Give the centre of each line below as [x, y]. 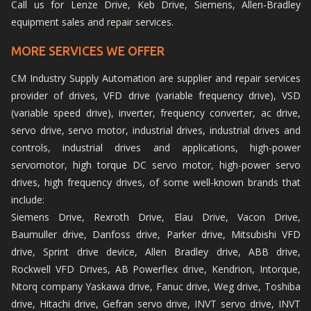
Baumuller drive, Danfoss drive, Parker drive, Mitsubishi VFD [156, 235]
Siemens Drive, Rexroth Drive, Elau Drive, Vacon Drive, [156, 217]
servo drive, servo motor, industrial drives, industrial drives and [156, 131]
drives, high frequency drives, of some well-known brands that [156, 183]
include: [28, 200]
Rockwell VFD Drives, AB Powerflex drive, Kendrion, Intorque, [156, 269]
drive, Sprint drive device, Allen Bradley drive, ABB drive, [156, 252]
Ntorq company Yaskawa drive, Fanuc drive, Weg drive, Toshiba [156, 287]
